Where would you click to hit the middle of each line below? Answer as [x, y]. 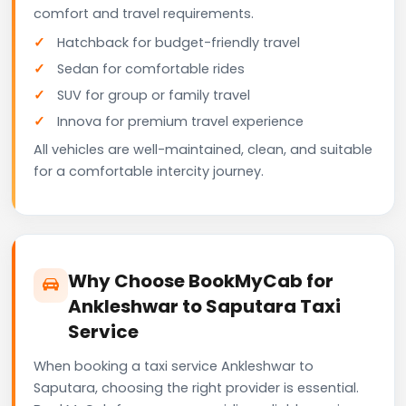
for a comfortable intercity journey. [149, 171]
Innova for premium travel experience [180, 121]
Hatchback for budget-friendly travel [179, 42]
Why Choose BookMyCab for [201, 280]
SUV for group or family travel [154, 95]
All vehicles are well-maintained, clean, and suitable [203, 149]
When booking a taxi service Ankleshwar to [174, 366]
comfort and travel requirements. [144, 13]
